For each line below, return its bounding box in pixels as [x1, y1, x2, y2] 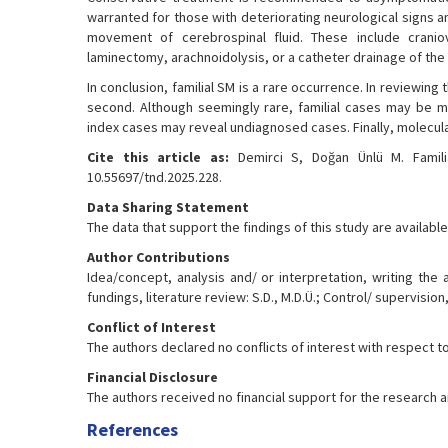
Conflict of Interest [87, 317, 216, 336]
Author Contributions [87, 247, 230, 266]
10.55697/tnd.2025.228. [87, 167, 222, 186]
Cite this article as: [87, 147, 229, 166]
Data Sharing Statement [87, 197, 249, 216]
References [87, 417, 178, 441]
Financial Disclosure [87, 367, 218, 386]
